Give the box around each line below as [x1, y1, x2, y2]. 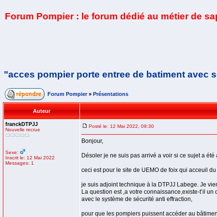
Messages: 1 [5, 160, 34, 166]
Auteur [33, 108, 50, 114]
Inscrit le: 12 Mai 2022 [5, 155, 55, 160]
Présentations [93, 91, 128, 97]
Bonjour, [81, 138, 103, 144]
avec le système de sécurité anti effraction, [81, 196, 192, 202]
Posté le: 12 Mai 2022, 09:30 [89, 124, 154, 129]
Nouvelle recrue [5, 127, 40, 132]
